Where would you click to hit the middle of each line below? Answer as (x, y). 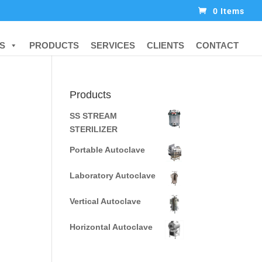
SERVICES (113, 45)
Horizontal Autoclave (111, 227)
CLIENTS (166, 45)
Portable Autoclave (108, 150)
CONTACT (217, 45)
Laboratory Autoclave (113, 175)
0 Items (229, 11)
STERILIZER (94, 129)
